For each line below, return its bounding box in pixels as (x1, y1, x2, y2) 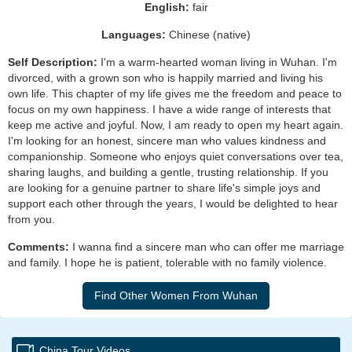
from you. (8, 212, 55, 225)
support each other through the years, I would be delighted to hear (8, 196, 338, 210)
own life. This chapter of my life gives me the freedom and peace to (8, 86, 342, 100)
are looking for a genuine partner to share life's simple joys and (8, 181, 321, 194)
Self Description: (8, 55, 101, 68)
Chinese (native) (166, 27, 251, 41)
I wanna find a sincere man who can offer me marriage (72, 240, 344, 253)
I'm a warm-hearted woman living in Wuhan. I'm (101, 55, 337, 68)
